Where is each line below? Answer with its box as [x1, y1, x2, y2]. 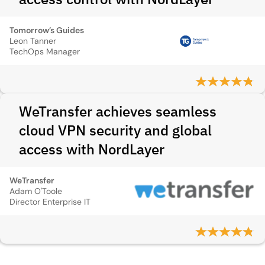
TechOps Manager [9, 46, 80, 57]
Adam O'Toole [9, 186, 62, 196]
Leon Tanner [9, 35, 56, 46]
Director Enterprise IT [9, 196, 91, 207]
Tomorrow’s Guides [9, 25, 84, 35]
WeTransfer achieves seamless [19, 102, 216, 121]
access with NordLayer [19, 140, 164, 159]
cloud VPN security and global [19, 121, 212, 140]
